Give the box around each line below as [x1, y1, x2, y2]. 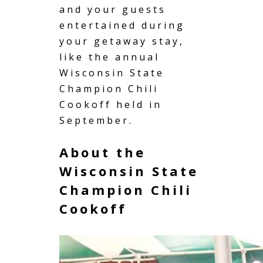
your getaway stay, [59, 34, 184, 48]
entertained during [59, 18, 185, 32]
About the [59, 143, 146, 161]
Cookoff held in [59, 97, 162, 111]
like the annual [59, 50, 160, 63]
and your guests [59, 2, 166, 16]
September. [59, 113, 133, 127]
